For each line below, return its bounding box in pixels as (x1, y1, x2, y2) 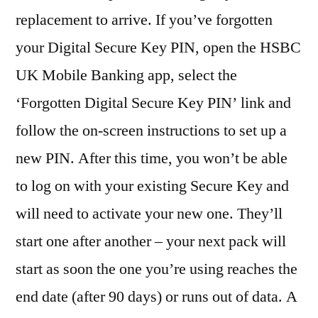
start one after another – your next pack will (16, 231, 286, 252)
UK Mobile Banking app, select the (16, 65, 237, 86)
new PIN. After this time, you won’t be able (16, 148, 287, 169)
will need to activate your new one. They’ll (16, 204, 283, 224)
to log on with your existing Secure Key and (16, 176, 289, 197)
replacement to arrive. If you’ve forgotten (16, 10, 273, 31)
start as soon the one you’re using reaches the (16, 259, 297, 280)
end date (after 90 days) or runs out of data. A (16, 287, 297, 307)
